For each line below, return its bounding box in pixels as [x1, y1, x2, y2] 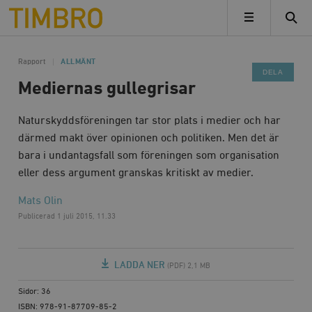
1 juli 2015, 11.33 [57, 213, 116, 220]
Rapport [18, 58, 47, 65]
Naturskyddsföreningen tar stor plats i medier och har [18, 116, 281, 126]
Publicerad [18, 213, 58, 220]
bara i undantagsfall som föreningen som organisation [18, 150, 280, 161]
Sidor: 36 [18, 287, 52, 297]
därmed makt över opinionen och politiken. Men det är [18, 133, 280, 143]
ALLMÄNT [61, 58, 96, 65]
